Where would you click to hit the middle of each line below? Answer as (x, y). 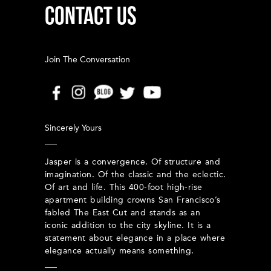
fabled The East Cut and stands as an (122, 213)
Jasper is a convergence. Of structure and (132, 162)
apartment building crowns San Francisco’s (133, 200)
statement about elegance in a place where (135, 238)
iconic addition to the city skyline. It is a (128, 225)
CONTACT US (91, 15)
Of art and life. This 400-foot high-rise (124, 187)
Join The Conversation (87, 60)
